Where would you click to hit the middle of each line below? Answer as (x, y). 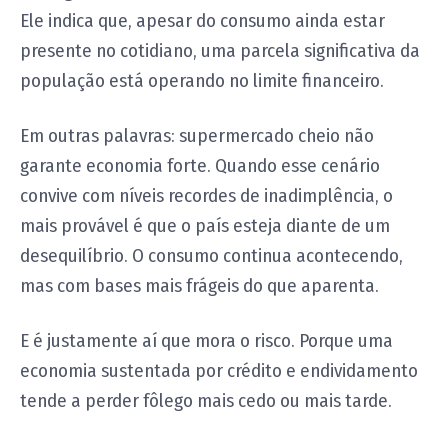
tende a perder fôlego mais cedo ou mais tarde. (206, 400)
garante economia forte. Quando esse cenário (200, 165)
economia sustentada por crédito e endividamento (219, 370)
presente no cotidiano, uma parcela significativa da (220, 50)
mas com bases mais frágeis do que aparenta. (199, 285)
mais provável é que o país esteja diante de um (205, 225)
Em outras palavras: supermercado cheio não (197, 135)
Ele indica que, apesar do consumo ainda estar (202, 20)
